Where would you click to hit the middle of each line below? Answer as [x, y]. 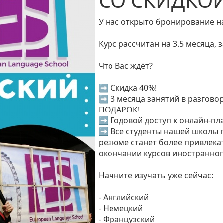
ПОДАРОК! [119, 110]
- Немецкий [121, 208]
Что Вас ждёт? [126, 66]
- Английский [124, 197]
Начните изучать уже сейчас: [156, 175]
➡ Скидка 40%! [128, 88]
